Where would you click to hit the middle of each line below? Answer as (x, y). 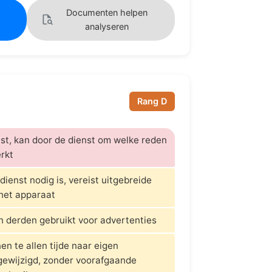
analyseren (107, 26)
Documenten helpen (107, 12)
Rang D (152, 101)
